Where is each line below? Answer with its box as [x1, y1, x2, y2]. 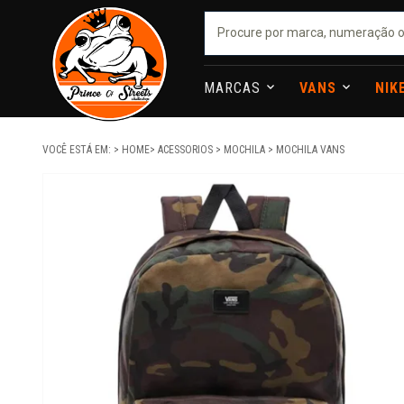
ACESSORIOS [158, 143, 216, 156]
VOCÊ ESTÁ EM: [42, 143, 114, 156]
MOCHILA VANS [276, 143, 344, 156]
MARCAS [204, 79, 266, 96]
